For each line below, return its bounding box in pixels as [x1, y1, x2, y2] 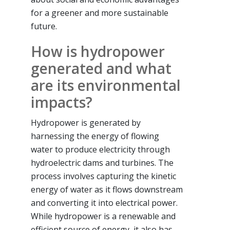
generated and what [31, 58, 171, 78]
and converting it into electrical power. [31, 197, 178, 208]
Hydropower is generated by [31, 117, 141, 128]
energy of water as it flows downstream [31, 183, 183, 195]
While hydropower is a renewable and [31, 210, 176, 222]
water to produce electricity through [31, 143, 170, 155]
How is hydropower [31, 41, 165, 61]
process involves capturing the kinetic [31, 170, 176, 182]
